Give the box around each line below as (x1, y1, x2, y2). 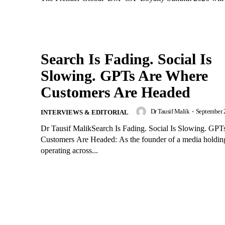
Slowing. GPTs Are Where (41, 67, 208, 84)
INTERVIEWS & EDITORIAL (41, 108, 129, 116)
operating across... (41, 146, 98, 155)
